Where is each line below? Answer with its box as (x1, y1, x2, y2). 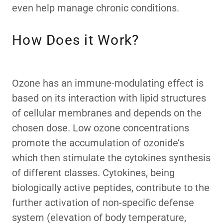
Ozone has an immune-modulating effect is (12, 77, 204, 89)
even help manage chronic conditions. (12, 2, 182, 14)
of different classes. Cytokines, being (12, 167, 175, 179)
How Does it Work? (12, 32, 139, 48)
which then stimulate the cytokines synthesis (12, 152, 211, 164)
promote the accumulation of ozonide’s (12, 137, 184, 149)
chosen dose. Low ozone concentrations (12, 122, 189, 134)
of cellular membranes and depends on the (12, 107, 202, 119)
